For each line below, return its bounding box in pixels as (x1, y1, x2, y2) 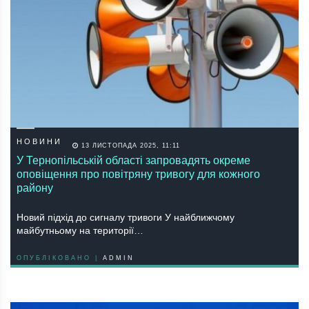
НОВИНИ (17, 137, 62, 146)
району (17, 181, 53, 194)
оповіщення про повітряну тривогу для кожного (17, 168, 260, 180)
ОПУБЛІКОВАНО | (17, 254, 103, 261)
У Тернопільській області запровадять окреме (17, 154, 250, 166)
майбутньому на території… (17, 224, 143, 236)
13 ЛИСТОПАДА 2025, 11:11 (79, 141, 180, 149)
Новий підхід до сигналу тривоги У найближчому (17, 211, 235, 223)
